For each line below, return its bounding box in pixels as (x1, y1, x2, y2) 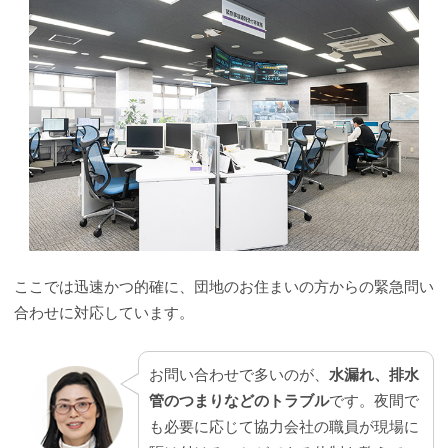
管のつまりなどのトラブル (148, 392, 329, 410)
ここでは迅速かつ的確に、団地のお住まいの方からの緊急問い (14, 278, 434, 296)
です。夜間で (328, 392, 419, 410)
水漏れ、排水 (328, 366, 419, 384)
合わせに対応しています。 (14, 304, 194, 322)
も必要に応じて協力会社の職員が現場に (148, 418, 419, 436)
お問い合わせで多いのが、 (148, 366, 329, 384)
